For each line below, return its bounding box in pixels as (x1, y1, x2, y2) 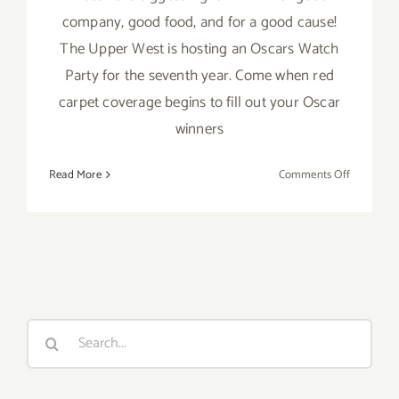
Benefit (349, 307, 385, 327)
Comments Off (278, 165, 350, 184)
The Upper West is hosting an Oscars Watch (60, 36, 339, 61)
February (349, 184, 392, 204)
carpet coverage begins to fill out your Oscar (59, 89, 340, 115)
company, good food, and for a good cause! (61, 9, 338, 35)
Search (26, 318, 70, 344)
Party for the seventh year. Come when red (64, 62, 335, 88)
